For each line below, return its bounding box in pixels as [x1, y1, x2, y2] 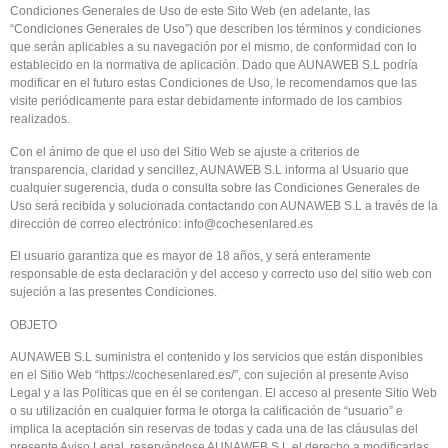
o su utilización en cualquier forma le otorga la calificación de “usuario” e [10, 404, 403, 418]
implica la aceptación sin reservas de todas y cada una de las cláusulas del [10, 422, 418, 436]
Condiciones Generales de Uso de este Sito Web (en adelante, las [10, 4, 370, 19]
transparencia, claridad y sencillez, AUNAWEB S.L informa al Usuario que [10, 162, 409, 177]
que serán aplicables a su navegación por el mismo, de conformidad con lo [10, 40, 417, 55]
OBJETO [10, 317, 57, 332]
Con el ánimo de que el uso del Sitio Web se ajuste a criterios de [10, 144, 360, 159]
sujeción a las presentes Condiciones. [10, 285, 217, 300]
